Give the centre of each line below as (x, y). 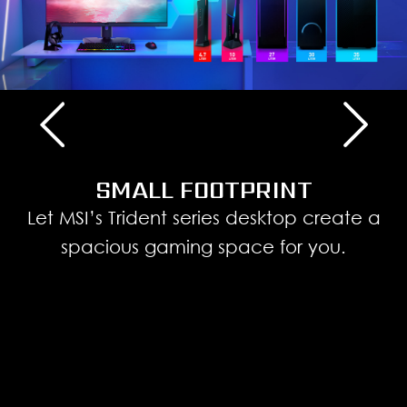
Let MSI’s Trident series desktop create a (203, 218)
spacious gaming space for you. (203, 247)
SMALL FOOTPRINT (203, 190)
